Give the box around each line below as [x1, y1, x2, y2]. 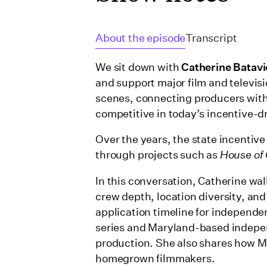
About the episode [95, 32, 186, 45]
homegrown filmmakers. [95, 252, 215, 265]
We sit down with [95, 60, 182, 74]
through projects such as [95, 148, 220, 162]
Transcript [185, 32, 237, 45]
